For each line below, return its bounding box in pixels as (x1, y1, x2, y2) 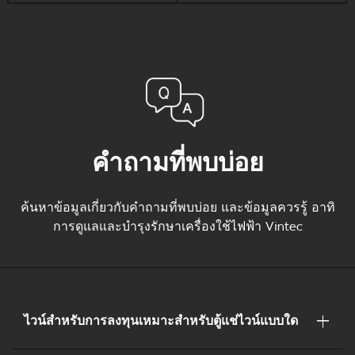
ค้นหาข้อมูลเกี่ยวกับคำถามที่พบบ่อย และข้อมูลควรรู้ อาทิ (20, 199, 335, 215)
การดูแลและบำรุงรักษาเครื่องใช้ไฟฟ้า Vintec (52, 218, 303, 234)
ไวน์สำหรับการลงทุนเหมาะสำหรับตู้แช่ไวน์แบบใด (24, 312, 298, 328)
